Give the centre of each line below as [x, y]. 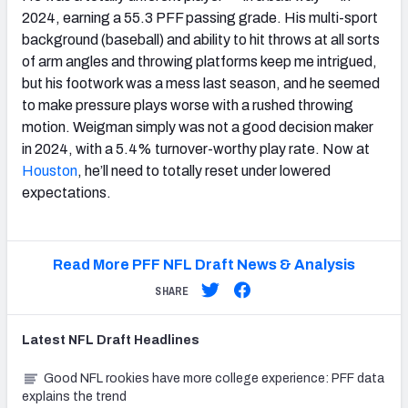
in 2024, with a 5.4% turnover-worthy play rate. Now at [196, 149]
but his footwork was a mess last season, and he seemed [201, 84]
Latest [45, 341]
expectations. [68, 193]
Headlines [165, 341]
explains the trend [74, 397]
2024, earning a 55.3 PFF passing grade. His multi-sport [200, 18]
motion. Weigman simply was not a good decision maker [198, 127]
